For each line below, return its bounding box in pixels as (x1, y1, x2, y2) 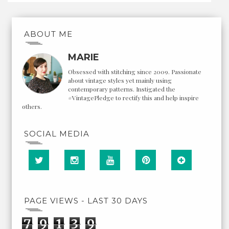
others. (22, 102, 42, 111)
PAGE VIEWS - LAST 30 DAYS (24, 195, 148, 205)
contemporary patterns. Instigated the (68, 85, 175, 94)
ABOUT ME (24, 29, 73, 39)
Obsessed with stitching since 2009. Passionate (68, 67, 201, 76)
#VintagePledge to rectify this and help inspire (68, 94, 199, 102)
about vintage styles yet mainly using (68, 76, 172, 85)
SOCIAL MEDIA (24, 128, 89, 139)
